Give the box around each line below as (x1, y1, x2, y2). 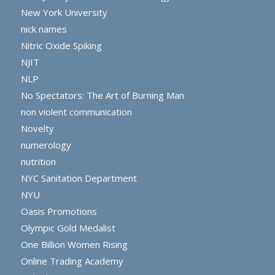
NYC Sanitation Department (20, 172, 137, 185)
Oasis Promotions (20, 205, 97, 218)
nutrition (20, 155, 56, 168)
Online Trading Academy (20, 255, 123, 268)
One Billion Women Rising (20, 238, 128, 251)
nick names (20, 23, 67, 36)
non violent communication (20, 106, 132, 118)
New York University (20, 6, 107, 19)
